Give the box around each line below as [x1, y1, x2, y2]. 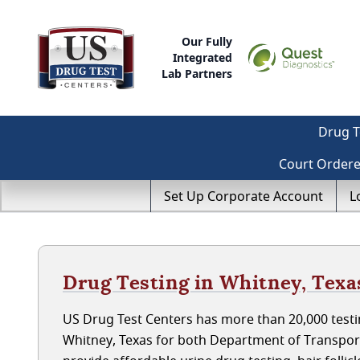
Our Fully [182, 34, 233, 49]
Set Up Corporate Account [164, 187, 323, 205]
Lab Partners [162, 66, 233, 81]
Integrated [173, 50, 233, 65]
